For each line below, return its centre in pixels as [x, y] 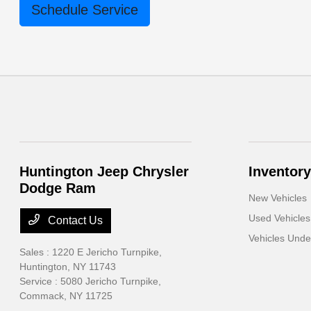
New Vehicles [277, 198]
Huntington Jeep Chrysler [104, 171]
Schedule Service [85, 10]
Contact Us [74, 220]
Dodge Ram [58, 188]
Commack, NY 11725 [66, 296]
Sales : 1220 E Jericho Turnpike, [91, 252]
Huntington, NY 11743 [68, 267]
